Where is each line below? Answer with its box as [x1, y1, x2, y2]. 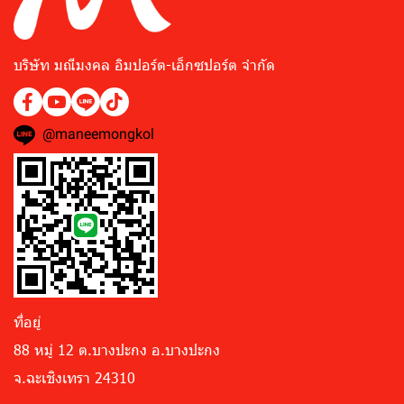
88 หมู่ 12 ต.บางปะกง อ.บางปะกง [14, 340, 220, 360]
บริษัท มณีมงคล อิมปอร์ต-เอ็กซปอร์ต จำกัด [14, 55, 275, 75]
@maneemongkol [42, 125, 154, 143]
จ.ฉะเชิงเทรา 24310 [14, 368, 135, 388]
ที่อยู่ [14, 312, 41, 332]
